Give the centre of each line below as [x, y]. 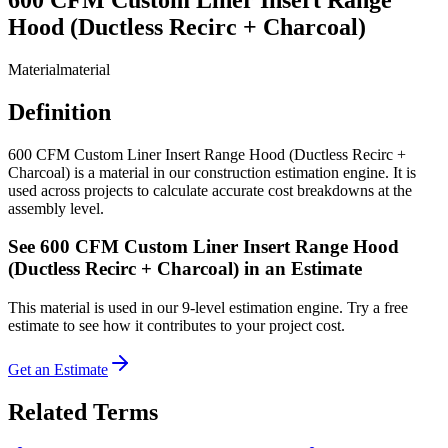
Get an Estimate [58, 370]
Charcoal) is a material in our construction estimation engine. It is [212, 172]
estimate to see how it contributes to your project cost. [176, 326]
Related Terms [83, 411]
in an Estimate [300, 269]
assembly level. [56, 208]
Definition [59, 111]
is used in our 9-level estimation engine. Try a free [249, 308]
